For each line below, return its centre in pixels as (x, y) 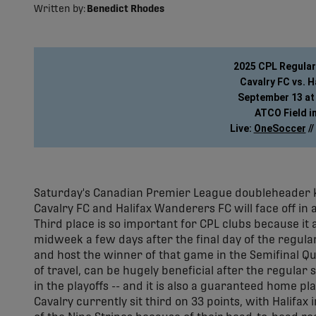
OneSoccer (280, 128)
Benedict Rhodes (126, 9)
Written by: (60, 9)
